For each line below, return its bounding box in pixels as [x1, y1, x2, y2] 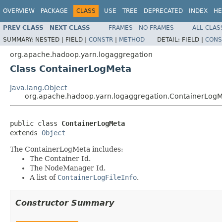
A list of [30, 173, 57, 181]
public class [10, 119, 61, 127]
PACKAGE [41, 7, 68, 14]
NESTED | [35, 36, 65, 43]
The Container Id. [30, 154, 91, 163]
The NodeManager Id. [30, 164, 106, 172]
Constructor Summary [15, 198, 114, 208]
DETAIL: [157, 36, 182, 43]
